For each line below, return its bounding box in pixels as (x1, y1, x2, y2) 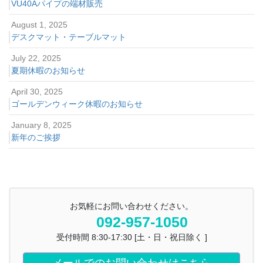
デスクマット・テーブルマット (11, 32, 126, 42)
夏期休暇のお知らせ (11, 65, 85, 75)
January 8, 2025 (11, 120, 72, 130)
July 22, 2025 (11, 53, 62, 63)
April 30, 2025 (11, 86, 63, 96)
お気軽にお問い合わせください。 (70, 201, 193, 211)
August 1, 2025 (11, 19, 68, 29)
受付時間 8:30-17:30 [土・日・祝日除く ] (56, 232, 207, 242)
